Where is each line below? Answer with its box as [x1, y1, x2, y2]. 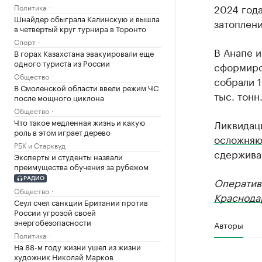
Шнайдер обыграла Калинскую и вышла [14, 12, 160, 24]
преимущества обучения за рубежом [14, 160, 149, 172]
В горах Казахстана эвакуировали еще [14, 47, 154, 58]
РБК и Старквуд [14, 139, 65, 150]
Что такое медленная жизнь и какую [14, 116, 145, 127]
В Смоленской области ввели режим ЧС [14, 81, 158, 93]
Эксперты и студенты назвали [14, 150, 123, 162]
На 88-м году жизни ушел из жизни [14, 240, 141, 252]
